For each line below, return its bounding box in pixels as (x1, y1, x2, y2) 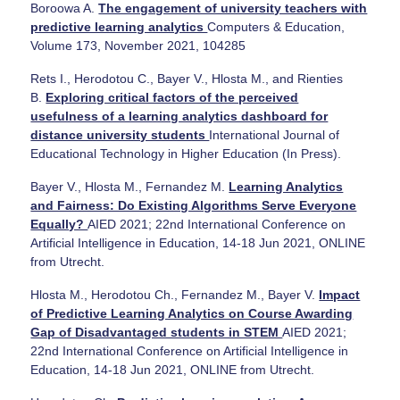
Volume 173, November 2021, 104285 (30, 37, 246, 53)
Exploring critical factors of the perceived (46, 89, 299, 104)
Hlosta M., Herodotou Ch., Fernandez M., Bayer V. (30, 287, 320, 302)
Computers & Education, (207, 19, 346, 34)
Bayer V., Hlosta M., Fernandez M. (30, 179, 229, 194)
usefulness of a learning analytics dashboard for (30, 108, 329, 123)
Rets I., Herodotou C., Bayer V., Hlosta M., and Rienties (30, 71, 344, 86)
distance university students (30, 127, 210, 142)
